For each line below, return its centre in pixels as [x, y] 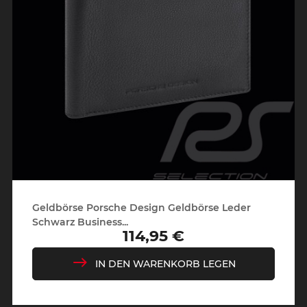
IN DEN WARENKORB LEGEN [165, 263]
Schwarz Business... [80, 222]
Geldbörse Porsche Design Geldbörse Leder [141, 207]
